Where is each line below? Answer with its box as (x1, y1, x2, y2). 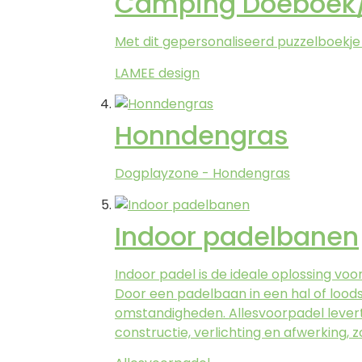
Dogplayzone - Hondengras (115, 164, 290, 183)
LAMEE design (115, 63, 200, 82)
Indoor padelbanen (115, 217, 359, 255)
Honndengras (115, 117, 288, 154)
